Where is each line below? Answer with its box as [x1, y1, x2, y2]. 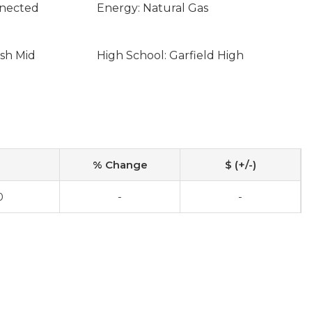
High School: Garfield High [96, 49, 244, 62]
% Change [92, 158, 148, 171]
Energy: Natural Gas [96, 1, 208, 15]
